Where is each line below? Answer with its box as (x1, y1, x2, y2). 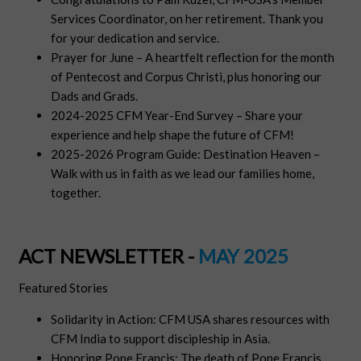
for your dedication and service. (51, 31, 220, 46)
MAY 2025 (198, 244, 289, 268)
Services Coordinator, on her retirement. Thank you (51, 11, 324, 27)
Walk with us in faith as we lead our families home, (51, 166, 315, 181)
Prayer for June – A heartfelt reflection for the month (51, 50, 335, 65)
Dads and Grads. (51, 89, 139, 104)
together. (51, 185, 102, 201)
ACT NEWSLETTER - (19, 244, 195, 268)
